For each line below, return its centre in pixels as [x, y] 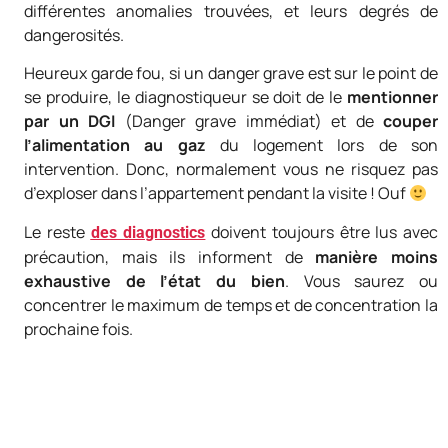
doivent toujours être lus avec [321, 231]
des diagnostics [148, 232]
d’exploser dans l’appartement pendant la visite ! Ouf [216, 193]
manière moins [377, 256]
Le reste [57, 231]
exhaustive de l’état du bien [154, 280]
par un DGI [69, 121]
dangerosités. [75, 35]
